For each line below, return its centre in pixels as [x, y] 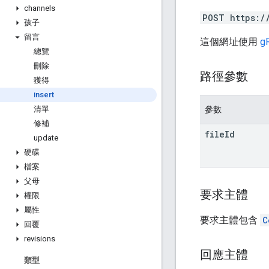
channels [40, 8]
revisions [40, 239]
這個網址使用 [230, 41]
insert [44, 95]
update [46, 138]
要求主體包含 [230, 220]
